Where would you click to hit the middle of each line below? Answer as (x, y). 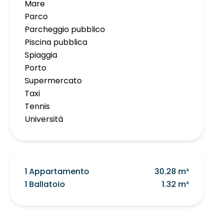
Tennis (37, 107)
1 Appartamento (57, 172)
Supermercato (53, 81)
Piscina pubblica (56, 42)
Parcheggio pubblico (65, 30)
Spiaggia (41, 55)
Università (44, 119)
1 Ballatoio (45, 184)
